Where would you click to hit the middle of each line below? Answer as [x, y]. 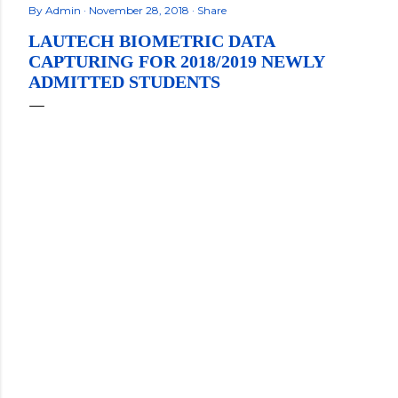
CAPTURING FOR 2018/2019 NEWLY [176, 61]
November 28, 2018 [140, 10]
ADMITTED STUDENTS [124, 82]
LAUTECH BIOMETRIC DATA [151, 41]
